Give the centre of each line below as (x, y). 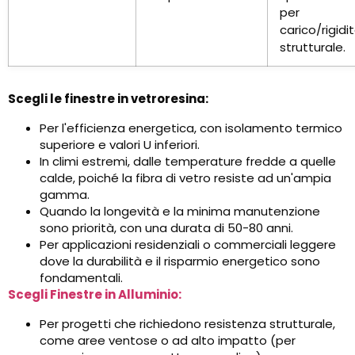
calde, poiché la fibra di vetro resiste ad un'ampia (185, 178)
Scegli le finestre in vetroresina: (108, 99)
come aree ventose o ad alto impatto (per (168, 341)
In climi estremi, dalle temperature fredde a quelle (188, 162)
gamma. (65, 195)
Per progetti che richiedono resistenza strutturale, (187, 324)
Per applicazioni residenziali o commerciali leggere (188, 245)
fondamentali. (81, 278)
